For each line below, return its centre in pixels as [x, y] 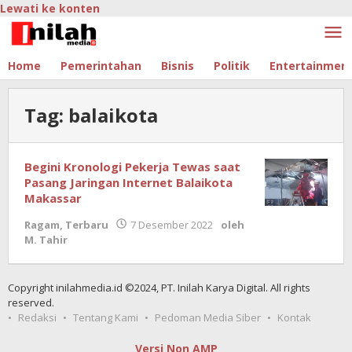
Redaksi [37, 317]
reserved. [31, 302]
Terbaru [87, 225]
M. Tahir [46, 240]
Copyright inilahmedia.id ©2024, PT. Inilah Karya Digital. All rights [159, 288]
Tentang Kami [106, 317]
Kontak [294, 317]
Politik [232, 66]
